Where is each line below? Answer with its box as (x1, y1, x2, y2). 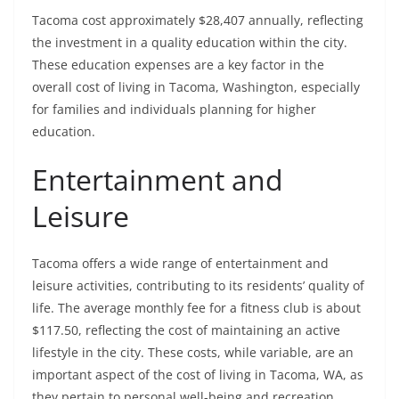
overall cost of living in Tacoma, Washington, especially (32, 78, 360, 96)
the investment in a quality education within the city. (32, 34, 347, 52)
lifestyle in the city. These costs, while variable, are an (32, 344, 354, 362)
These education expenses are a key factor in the (32, 56, 324, 74)
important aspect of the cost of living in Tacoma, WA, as (32, 366, 363, 384)
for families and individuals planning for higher (32, 101, 316, 118)
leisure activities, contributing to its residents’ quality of (32, 277, 364, 295)
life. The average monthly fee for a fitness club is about (32, 299, 361, 317)
